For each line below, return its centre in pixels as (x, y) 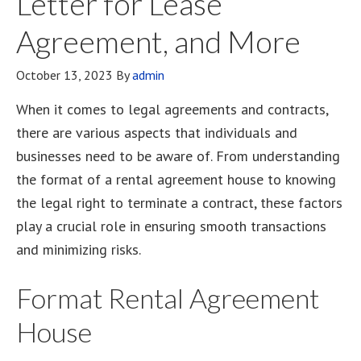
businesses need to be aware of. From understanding (178, 156)
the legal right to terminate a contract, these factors (179, 203)
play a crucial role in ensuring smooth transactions (171, 226)
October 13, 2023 (64, 75)
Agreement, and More (158, 41)
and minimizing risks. (79, 249)
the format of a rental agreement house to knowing (176, 179)
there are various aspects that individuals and (157, 133)
